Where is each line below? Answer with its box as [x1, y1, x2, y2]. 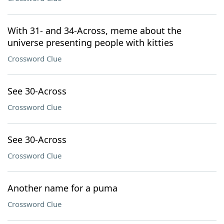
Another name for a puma [7, 182, 117, 194]
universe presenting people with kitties [7, 36, 173, 48]
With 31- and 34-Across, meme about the [7, 24, 181, 36]
